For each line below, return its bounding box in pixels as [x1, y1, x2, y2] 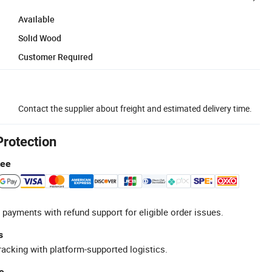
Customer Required [18, 50, 93, 63]
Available [18, 13, 55, 25]
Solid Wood [18, 32, 61, 44]
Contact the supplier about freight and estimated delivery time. [18, 102, 252, 114]
